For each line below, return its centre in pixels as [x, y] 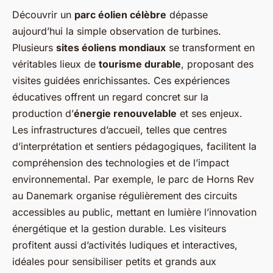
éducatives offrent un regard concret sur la [110, 97]
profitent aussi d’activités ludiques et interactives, [125, 245]
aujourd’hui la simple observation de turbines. [117, 31]
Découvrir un [43, 15]
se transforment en [210, 48]
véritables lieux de [55, 64]
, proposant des [217, 64]
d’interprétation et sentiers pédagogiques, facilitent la [134, 147]
